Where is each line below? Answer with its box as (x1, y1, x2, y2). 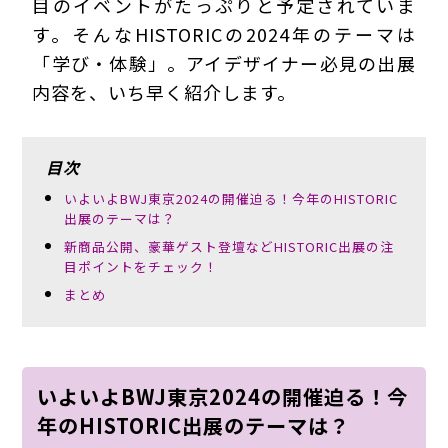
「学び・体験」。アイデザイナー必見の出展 (32, 49, 416, 76)
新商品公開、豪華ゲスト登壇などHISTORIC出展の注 (64, 236, 394, 256)
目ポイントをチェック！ (64, 256, 218, 276)
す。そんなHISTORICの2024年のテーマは (32, 20, 416, 47)
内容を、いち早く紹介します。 (32, 78, 297, 105)
